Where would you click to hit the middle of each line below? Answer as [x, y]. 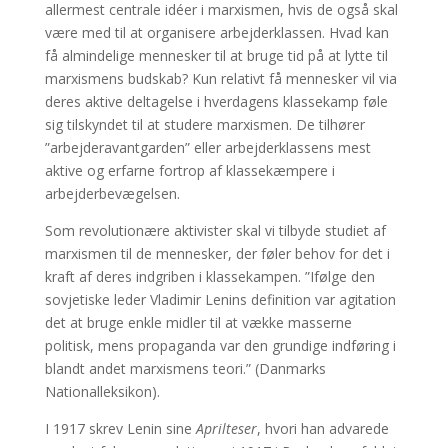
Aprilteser [226, 428]
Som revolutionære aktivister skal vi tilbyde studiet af [215, 230]
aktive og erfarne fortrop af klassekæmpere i [189, 170]
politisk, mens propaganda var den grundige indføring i [220, 345]
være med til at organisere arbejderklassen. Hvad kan [216, 32]
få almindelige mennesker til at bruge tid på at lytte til [216, 55]
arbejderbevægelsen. [112, 193]
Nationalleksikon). [102, 391]
